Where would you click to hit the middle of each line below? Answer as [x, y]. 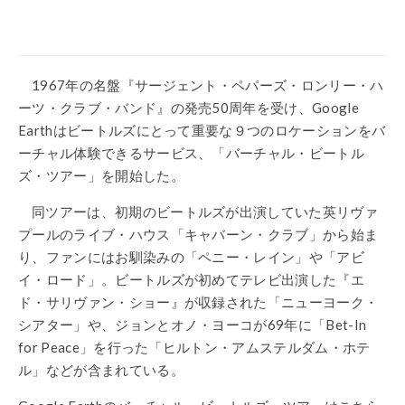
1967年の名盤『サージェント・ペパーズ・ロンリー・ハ [208, 85]
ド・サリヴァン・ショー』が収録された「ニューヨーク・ [198, 301]
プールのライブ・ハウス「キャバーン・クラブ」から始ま [198, 234]
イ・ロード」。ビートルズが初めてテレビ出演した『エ [192, 279]
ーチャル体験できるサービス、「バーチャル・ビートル [192, 152]
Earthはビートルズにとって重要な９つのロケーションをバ [202, 130]
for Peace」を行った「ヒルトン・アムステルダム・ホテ [194, 347]
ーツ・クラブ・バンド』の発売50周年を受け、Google [188, 107]
